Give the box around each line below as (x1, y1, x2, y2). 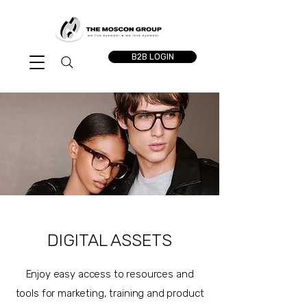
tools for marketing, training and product (15, 287, 204, 299)
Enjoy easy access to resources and (25, 268, 194, 280)
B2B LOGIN (131, 52, 174, 62)
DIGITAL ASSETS (47, 230, 172, 250)
